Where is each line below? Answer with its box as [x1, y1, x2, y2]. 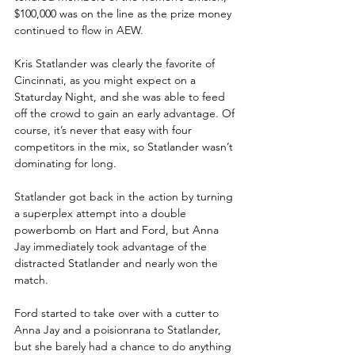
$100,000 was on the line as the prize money [14, 6, 235, 21]
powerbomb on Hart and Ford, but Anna [14, 222, 222, 237]
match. [14, 272, 52, 287]
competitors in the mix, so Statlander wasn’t [14, 139, 236, 154]
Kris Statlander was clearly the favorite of [14, 55, 218, 71]
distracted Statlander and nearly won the [14, 255, 221, 270]
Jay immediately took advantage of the [14, 239, 210, 254]
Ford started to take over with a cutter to [14, 305, 222, 320]
